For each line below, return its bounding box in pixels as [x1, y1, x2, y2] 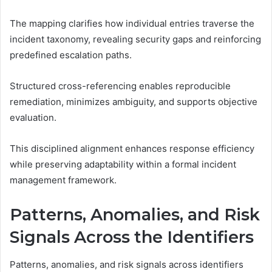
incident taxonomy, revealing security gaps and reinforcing [10, 33, 261, 46]
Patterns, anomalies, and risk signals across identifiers [10, 258, 243, 270]
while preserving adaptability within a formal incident [10, 158, 236, 171]
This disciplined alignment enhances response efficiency [10, 143, 254, 155]
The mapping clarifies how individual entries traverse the [10, 18, 254, 30]
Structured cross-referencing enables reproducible [10, 80, 231, 92]
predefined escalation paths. [10, 49, 132, 61]
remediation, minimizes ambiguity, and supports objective [10, 96, 257, 108]
